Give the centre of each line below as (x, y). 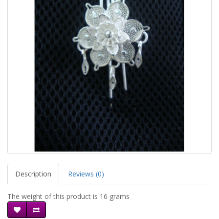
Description (33, 174)
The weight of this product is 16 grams (68, 196)
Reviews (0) (86, 174)
